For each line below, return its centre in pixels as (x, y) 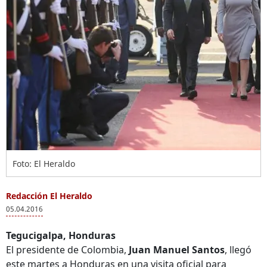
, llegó (238, 250)
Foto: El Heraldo (44, 164)
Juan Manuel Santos (177, 250)
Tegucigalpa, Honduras (61, 235)
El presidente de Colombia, (67, 250)
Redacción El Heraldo (49, 196)
